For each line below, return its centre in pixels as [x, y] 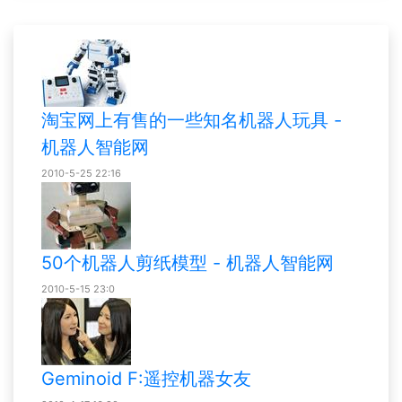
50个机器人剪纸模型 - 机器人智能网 [188, 263]
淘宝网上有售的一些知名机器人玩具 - [192, 121]
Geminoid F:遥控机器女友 [146, 379]
